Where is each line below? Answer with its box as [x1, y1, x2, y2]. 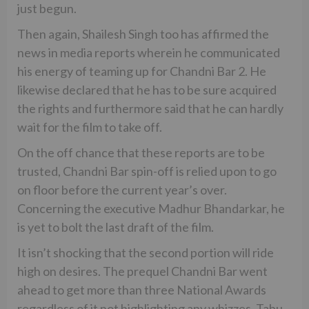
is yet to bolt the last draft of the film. [17, 219, 214, 235]
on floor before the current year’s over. [17, 181, 227, 197]
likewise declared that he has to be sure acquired [17, 81, 277, 97]
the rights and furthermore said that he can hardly [17, 100, 283, 116]
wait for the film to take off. [17, 119, 162, 134]
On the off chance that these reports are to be [17, 144, 265, 160]
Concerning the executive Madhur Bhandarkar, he [17, 200, 285, 216]
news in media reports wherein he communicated [17, 44, 280, 60]
